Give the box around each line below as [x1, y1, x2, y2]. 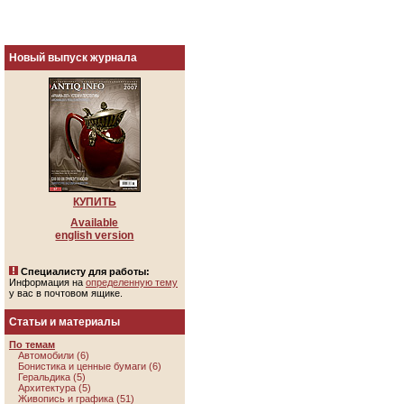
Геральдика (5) [18, 372, 86, 382]
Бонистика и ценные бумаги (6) [18, 361, 161, 372]
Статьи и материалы [9, 316, 120, 328]
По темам [9, 339, 55, 350]
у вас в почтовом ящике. [9, 288, 123, 298]
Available [70, 216, 119, 229]
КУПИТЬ [73, 196, 116, 208]
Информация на [9, 277, 86, 288]
